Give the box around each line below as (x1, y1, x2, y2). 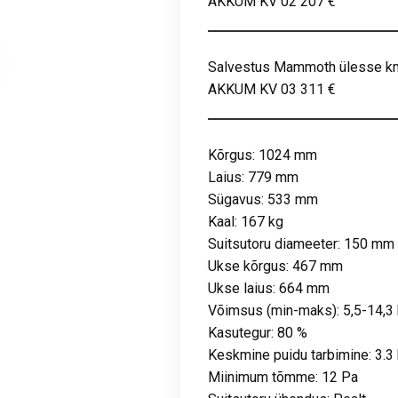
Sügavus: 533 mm (208, 191, 319, 209)
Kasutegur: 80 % (208, 324, 308, 342)
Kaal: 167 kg (208, 213, 284, 231)
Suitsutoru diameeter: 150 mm (208, 235, 395, 253)
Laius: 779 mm (208, 169, 299, 187)
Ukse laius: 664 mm (208, 280, 330, 298)
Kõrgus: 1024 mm (208, 147, 318, 164)
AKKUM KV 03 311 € (208, 81, 337, 99)
